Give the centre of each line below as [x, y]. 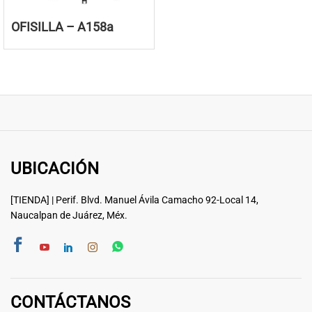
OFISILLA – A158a [62, 27]
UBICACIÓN [55, 169]
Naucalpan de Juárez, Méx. [69, 216]
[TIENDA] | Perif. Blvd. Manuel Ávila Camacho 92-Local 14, [134, 200]
